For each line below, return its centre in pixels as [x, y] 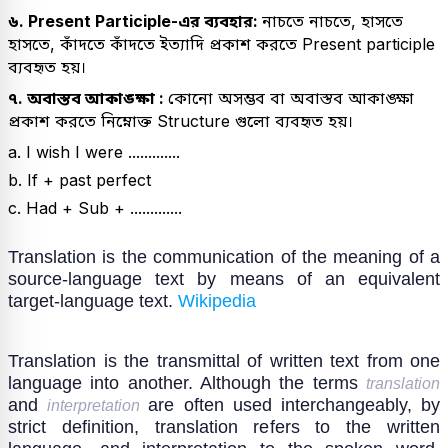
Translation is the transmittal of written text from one [224, 360]
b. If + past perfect [79, 179]
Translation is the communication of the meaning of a [224, 256]
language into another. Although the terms [187, 382]
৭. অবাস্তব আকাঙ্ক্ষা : [88, 97]
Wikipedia [217, 300]
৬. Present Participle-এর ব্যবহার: [135, 20]
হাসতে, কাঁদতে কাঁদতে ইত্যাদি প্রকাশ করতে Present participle [221, 43]
